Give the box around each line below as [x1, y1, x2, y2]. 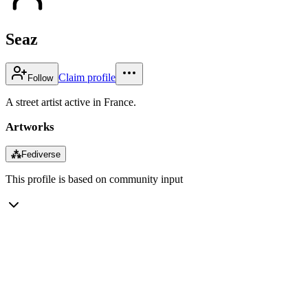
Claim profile [58, 71, 115, 83]
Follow [27, 72, 53, 83]
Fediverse [21, 148, 60, 159]
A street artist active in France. [5, 96, 136, 108]
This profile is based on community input [5, 173, 183, 185]
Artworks [5, 120, 54, 133]
